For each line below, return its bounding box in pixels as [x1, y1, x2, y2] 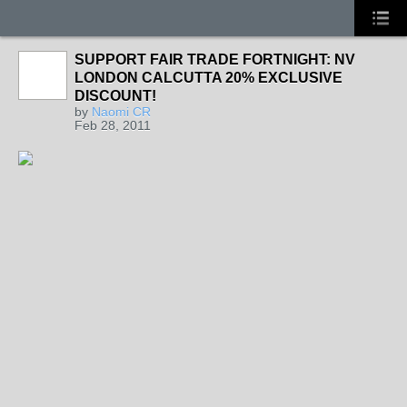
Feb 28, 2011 [74, 118, 151, 133]
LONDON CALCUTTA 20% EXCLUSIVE [74, 70, 342, 85]
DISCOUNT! [74, 88, 156, 104]
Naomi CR [92, 104, 151, 119]
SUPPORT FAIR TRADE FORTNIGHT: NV [74, 52, 355, 67]
